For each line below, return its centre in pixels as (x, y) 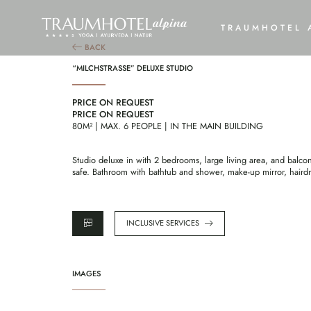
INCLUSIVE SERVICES (163, 223)
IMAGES (86, 273)
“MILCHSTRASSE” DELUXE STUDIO (133, 68)
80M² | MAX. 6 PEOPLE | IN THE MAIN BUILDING (168, 126)
